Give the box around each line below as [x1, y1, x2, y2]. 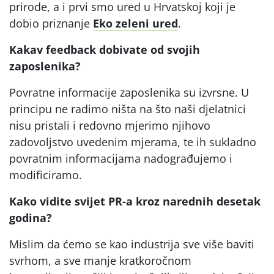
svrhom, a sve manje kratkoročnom [9, 253, 191, 268]
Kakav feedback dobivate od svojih [9, 42, 200, 57]
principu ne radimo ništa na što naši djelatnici [9, 101, 246, 116]
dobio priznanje [9, 15, 93, 31]
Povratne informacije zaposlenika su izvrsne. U [9, 84, 249, 100]
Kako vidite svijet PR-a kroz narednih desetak [9, 193, 261, 209]
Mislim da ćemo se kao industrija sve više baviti [9, 236, 254, 251]
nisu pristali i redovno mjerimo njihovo [9, 117, 210, 133]
